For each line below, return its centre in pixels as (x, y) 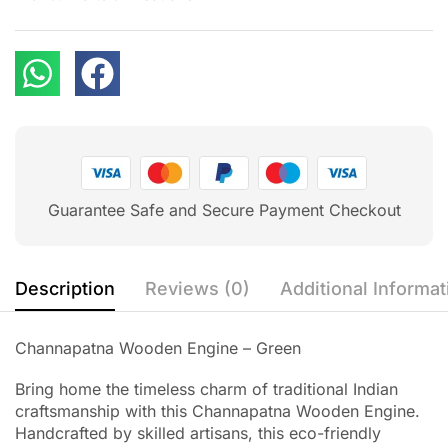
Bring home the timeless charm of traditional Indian (206, 388)
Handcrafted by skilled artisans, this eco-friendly (198, 432)
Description (65, 289)
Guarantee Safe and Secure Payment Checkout (224, 210)
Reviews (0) (197, 289)
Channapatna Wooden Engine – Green (158, 348)
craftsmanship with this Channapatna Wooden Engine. (217, 410)
